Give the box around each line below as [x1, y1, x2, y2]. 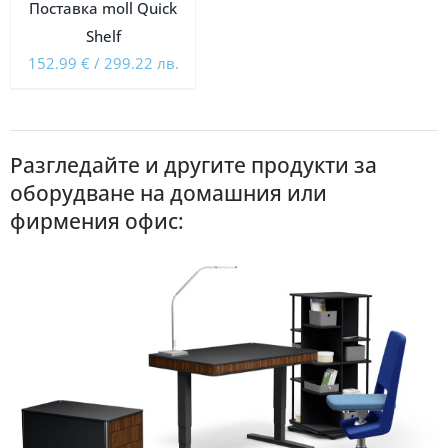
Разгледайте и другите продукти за [9, 150, 377, 179]
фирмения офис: [9, 206, 184, 235]
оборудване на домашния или [9, 178, 327, 207]
